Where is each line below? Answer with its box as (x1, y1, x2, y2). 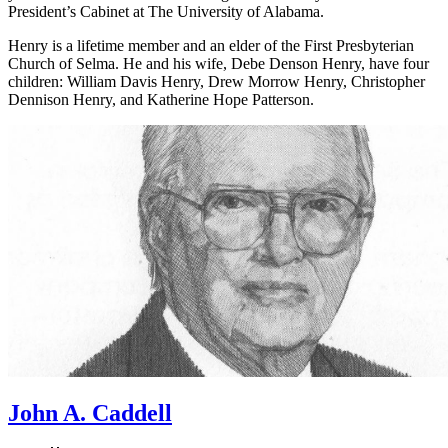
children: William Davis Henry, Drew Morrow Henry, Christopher (8, 72, 425, 90)
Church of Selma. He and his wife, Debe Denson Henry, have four (8, 54, 429, 72)
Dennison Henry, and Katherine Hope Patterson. (8, 90, 314, 108)
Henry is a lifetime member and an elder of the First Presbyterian (8, 36, 414, 54)
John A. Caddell (8, 400, 172, 427)
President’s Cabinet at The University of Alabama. (8, 2, 324, 20)
